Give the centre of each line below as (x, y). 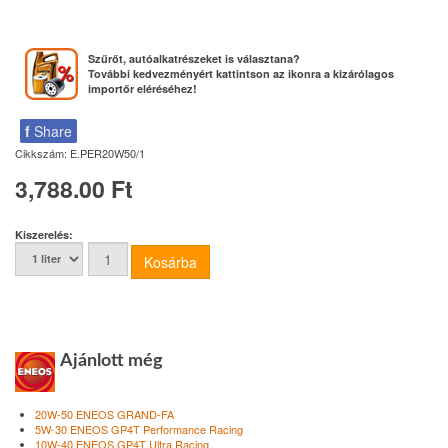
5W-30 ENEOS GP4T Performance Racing (139, 428)
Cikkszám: (42, 152)
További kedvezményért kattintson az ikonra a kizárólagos (240, 74)
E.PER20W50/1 (107, 152)
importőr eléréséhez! (142, 89)
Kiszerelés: (44, 234)
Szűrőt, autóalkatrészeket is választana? (193, 59)
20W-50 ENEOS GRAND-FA (104, 413)
